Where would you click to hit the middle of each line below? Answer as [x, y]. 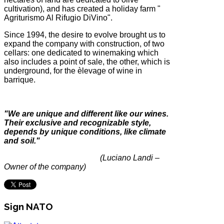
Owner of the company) [45, 167]
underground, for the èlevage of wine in [73, 71]
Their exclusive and [42, 123]
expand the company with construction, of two [84, 44]
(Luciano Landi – [127, 158]
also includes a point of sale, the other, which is [87, 62]
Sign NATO [28, 206]
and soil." [22, 141]
